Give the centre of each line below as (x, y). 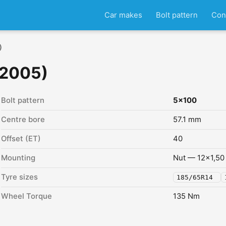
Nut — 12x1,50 (199, 158)
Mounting (18, 158)
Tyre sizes (19, 177)
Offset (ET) (21, 139)
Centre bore (23, 120)
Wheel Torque (26, 196)
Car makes (123, 15)
